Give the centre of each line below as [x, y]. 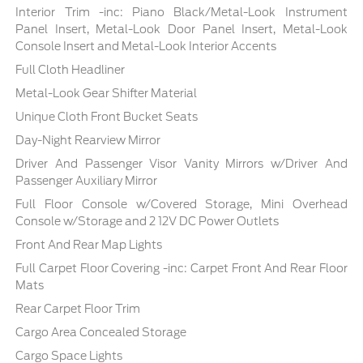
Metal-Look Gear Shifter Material [107, 93]
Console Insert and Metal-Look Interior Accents [146, 46]
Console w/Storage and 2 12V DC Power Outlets [147, 221]
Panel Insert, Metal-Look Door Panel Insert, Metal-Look [181, 29]
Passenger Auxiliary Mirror [87, 180]
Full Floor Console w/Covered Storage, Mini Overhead [181, 204]
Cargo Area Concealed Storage [101, 332]
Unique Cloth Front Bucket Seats [107, 116]
